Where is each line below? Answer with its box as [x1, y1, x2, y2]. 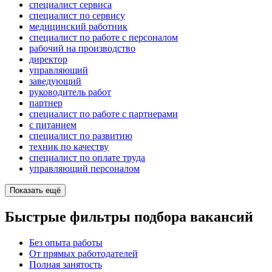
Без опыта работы [29, 237, 103, 248]
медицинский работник [29, 21, 127, 32]
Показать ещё [10, 186, 61, 195]
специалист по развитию [29, 131, 132, 141]
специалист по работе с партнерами [29, 109, 178, 120]
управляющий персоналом [29, 163, 140, 174]
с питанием [29, 120, 76, 131]
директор [29, 54, 67, 65]
